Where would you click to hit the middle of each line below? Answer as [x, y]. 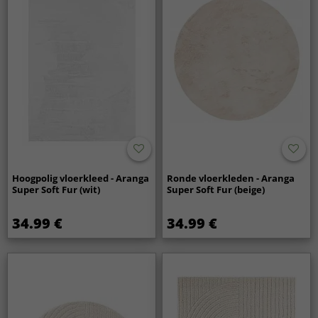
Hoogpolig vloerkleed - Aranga [81, 179]
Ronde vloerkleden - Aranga [231, 179]
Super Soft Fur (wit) [56, 190]
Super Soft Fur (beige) [216, 190]
